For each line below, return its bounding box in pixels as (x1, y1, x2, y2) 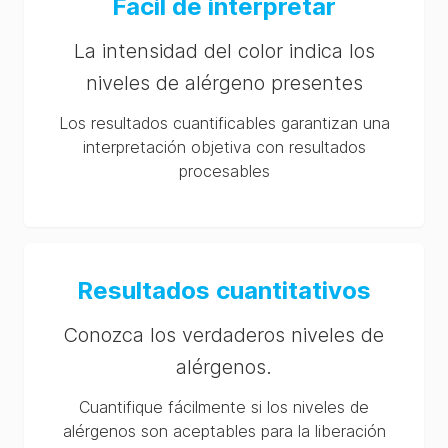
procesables (178, 161, 270, 181)
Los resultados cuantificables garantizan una (58, 113, 390, 133)
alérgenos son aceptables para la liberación (62, 421, 386, 441)
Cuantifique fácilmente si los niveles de (79, 397, 369, 417)
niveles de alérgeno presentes (85, 71, 363, 95)
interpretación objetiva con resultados (82, 137, 366, 157)
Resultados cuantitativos (77, 276, 371, 305)
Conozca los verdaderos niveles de (64, 323, 384, 347)
